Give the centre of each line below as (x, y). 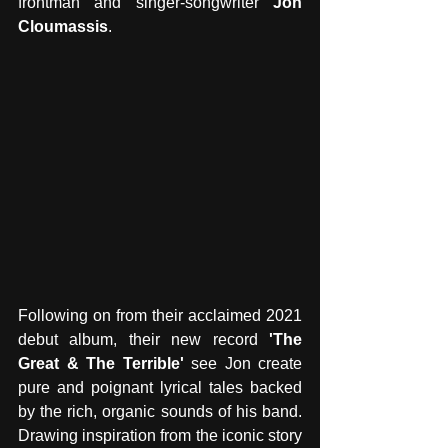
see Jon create (242, 363)
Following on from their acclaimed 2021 (160, 315)
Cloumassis (63, 26)
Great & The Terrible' (101, 363)
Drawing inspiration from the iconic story (160, 435)
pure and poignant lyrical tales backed (160, 387)
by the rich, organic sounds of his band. (160, 411)
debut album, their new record (143, 339)
